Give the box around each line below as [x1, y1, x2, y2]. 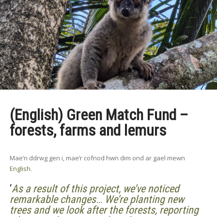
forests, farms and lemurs [10, 121, 166, 139]
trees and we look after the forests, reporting [10, 204, 199, 216]
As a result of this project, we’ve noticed [12, 183, 179, 195]
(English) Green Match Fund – [10, 106, 188, 124]
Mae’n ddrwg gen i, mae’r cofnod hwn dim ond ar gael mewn [10, 154, 185, 162]
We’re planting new [105, 193, 184, 205]
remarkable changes [10, 193, 96, 205]
